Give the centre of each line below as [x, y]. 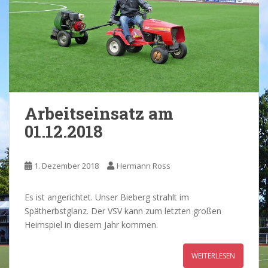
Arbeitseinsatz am [99, 113]
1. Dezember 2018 [66, 165]
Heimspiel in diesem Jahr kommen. [91, 224]
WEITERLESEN [213, 255]
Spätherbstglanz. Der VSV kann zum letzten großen [123, 211]
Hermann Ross [144, 165]
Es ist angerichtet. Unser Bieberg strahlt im [107, 197]
